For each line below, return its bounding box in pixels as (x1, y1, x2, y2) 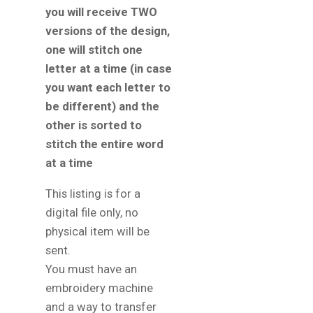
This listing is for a (45, 187, 140, 201)
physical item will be (45, 224, 150, 238)
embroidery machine (45, 281, 153, 295)
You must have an (45, 262, 137, 276)
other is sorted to (45, 118, 142, 132)
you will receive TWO (45, 5, 157, 19)
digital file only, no (45, 205, 138, 219)
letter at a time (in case (45, 61, 172, 75)
